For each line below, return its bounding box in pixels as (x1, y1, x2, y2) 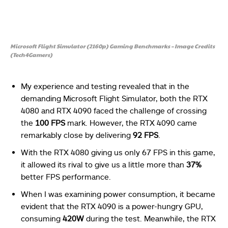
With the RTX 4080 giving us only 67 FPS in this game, (21, 147, 215, 157)
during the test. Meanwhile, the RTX (84, 213, 216, 223)
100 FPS (35, 118, 65, 127)
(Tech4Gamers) (10, 50, 52, 59)
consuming (21, 213, 63, 223)
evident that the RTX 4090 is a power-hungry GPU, (21, 201, 203, 211)
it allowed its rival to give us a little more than (21, 159, 186, 169)
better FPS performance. (21, 172, 113, 181)
